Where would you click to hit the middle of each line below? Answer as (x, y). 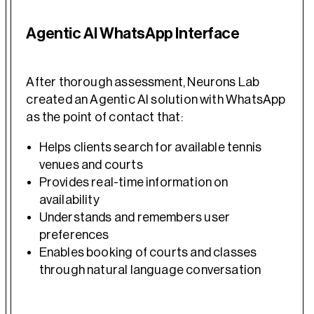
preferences (74, 234)
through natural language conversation (150, 269)
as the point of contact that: (104, 117)
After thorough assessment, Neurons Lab (143, 82)
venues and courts (91, 164)
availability (69, 199)
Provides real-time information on (134, 182)
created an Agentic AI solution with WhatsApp (156, 99)
